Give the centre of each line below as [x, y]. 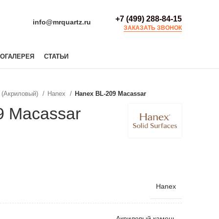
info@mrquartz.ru [62, 22]
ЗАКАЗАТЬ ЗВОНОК [153, 28]
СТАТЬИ [56, 56]
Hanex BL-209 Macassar [110, 94]
